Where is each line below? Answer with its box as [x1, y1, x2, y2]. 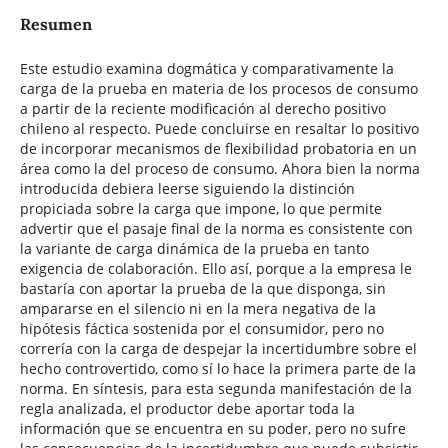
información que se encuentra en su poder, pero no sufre [19, 418, 406, 438]
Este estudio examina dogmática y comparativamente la [19, 58, 394, 78]
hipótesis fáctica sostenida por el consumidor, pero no [19, 318, 384, 338]
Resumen [19, 13, 92, 34]
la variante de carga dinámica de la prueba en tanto [19, 238, 369, 258]
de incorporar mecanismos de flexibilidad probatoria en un [19, 138, 417, 158]
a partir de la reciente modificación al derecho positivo [19, 98, 386, 118]
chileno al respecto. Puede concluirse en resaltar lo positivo [19, 118, 419, 138]
